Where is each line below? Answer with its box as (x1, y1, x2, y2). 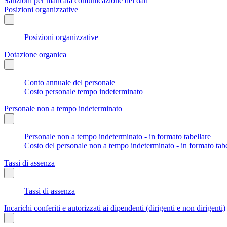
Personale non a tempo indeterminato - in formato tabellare (24, 132, 211, 141)
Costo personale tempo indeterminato (24, 87, 143, 96)
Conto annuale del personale (24, 78, 115, 87)
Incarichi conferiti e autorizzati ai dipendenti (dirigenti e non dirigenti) (4, 203, 225, 212)
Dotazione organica (4, 50, 66, 59)
